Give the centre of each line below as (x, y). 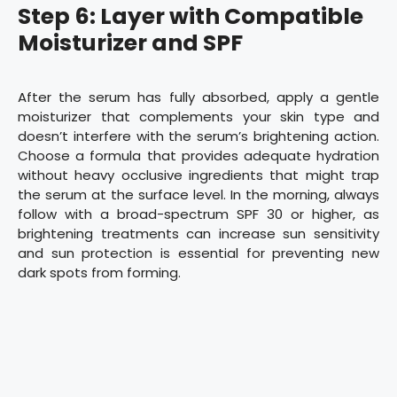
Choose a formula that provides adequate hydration (198, 156)
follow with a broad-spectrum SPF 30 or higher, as (198, 214)
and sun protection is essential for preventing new (198, 253)
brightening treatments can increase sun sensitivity (198, 234)
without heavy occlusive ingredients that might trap (198, 175)
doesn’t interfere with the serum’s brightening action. (198, 136)
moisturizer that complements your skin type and (198, 117)
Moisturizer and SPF (130, 43)
